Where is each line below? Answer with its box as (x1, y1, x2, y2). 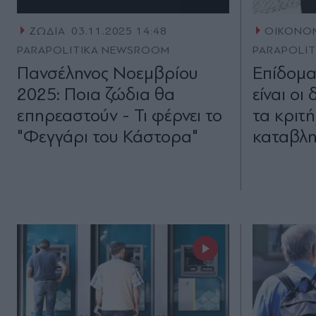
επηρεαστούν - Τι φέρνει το (17, 105, 222, 126)
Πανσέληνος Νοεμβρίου (17, 63, 198, 84)
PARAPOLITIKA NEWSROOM (17, 44, 171, 57)
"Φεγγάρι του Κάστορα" (17, 126, 198, 147)
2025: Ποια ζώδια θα (17, 84, 175, 105)
